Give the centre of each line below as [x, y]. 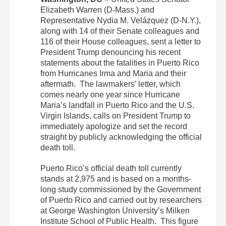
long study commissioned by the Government [121, 189]
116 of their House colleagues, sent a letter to [121, 42]
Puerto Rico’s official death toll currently [111, 168]
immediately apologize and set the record [114, 126]
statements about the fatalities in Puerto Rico [120, 63]
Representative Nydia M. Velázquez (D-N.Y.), [121, 20]
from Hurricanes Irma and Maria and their [113, 73]
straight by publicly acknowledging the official [121, 137]
